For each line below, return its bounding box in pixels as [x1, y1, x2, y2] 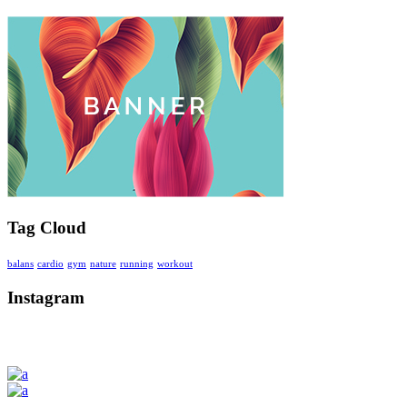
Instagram [7, 288, 84, 308]
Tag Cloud [7, 217, 86, 237]
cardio [37, 259, 64, 270]
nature [90, 259, 116, 270]
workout [157, 259, 193, 270]
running [120, 259, 154, 270]
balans [7, 259, 34, 270]
